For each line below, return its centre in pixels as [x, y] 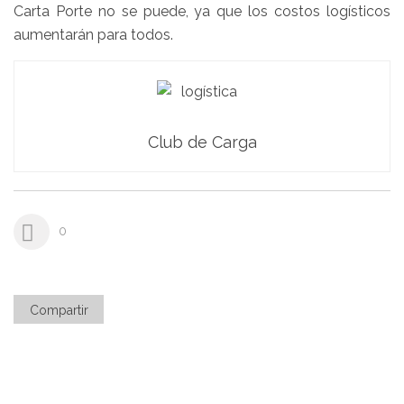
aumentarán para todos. [93, 35]
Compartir [59, 310]
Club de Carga [202, 142]
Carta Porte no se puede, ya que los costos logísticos [202, 11]
